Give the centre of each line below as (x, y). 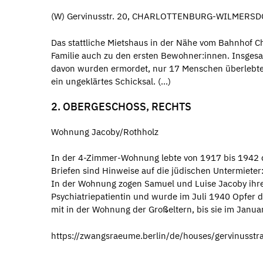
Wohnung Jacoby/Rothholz (105, 131)
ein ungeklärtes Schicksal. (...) (111, 81)
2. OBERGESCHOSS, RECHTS (121, 107)
